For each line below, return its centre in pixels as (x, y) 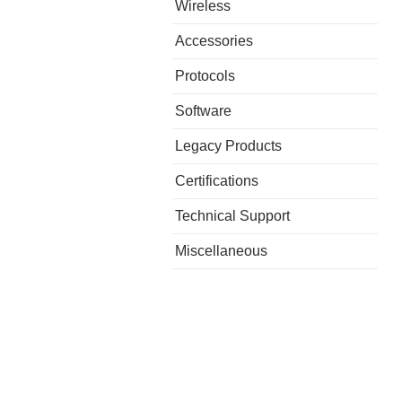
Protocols (205, 75)
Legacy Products (228, 145)
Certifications (217, 180)
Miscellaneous (221, 250)
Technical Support (232, 215)
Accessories (214, 40)
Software (203, 110)
